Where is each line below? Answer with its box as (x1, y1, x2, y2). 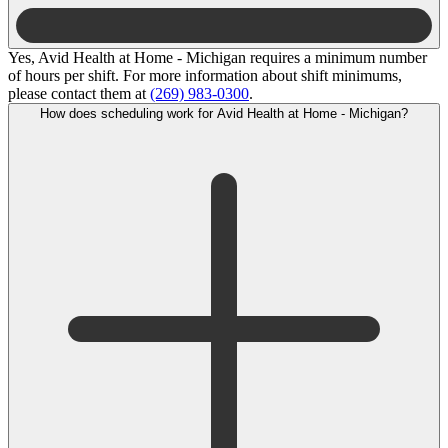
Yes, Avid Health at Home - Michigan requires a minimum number (8, 48, 427, 66)
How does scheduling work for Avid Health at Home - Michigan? (217, 105, 408, 121)
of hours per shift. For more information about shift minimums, (8, 66, 402, 84)
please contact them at (8, 84, 150, 102)
